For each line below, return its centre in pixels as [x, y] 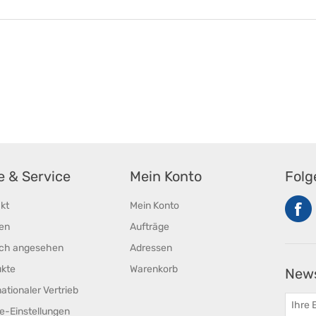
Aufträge [150, 226]
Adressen [151, 248]
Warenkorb [154, 269]
